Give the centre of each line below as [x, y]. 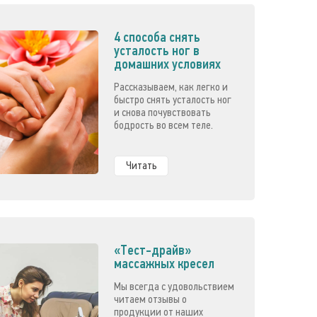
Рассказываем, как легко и [171, 87]
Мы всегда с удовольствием [174, 286]
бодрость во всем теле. [164, 125]
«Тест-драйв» [153, 250]
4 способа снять [157, 37]
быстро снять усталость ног [173, 99]
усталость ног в [157, 50]
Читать [141, 165]
